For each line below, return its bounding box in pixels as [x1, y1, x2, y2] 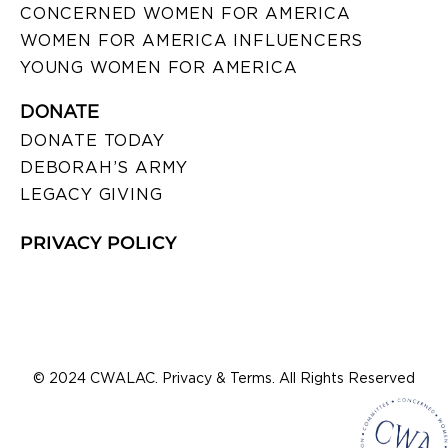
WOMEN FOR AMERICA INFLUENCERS [20, 30, 364, 50]
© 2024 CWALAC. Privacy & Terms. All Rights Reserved [33, 369, 415, 386]
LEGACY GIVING [20, 184, 163, 204]
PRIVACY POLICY [20, 231, 177, 254]
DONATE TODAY [20, 130, 165, 150]
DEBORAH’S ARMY [20, 157, 189, 177]
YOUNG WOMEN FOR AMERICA [20, 57, 298, 77]
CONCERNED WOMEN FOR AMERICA [20, 3, 351, 23]
